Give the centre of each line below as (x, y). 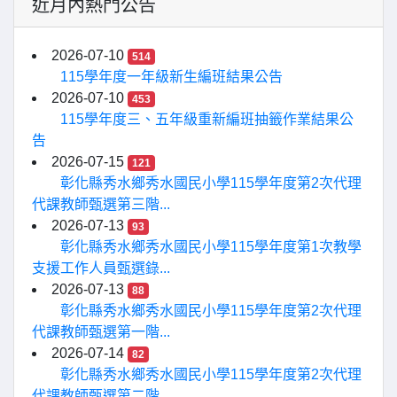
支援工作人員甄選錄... (101, 268)
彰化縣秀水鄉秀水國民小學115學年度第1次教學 (211, 247)
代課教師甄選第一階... (101, 332)
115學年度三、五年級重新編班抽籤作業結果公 (207, 119)
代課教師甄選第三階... (101, 204)
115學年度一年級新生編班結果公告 (171, 77)
